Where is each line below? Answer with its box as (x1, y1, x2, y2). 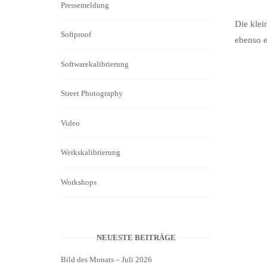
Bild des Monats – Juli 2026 (61, 254, 152, 264)
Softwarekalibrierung (61, 59, 129, 69)
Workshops (61, 177, 97, 187)
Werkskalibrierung (61, 148, 120, 157)
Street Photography (61, 89, 123, 98)
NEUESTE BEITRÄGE (96, 233, 176, 243)
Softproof (61, 30, 91, 39)
